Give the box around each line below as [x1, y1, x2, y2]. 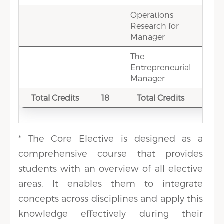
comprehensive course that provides [18, 148, 203, 158]
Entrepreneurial [130, 62, 191, 72]
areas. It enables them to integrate [18, 178, 203, 188]
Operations [130, 10, 174, 19]
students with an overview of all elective [18, 163, 203, 173]
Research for [130, 21, 179, 30]
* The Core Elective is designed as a [18, 133, 203, 143]
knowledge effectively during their [18, 208, 203, 218]
